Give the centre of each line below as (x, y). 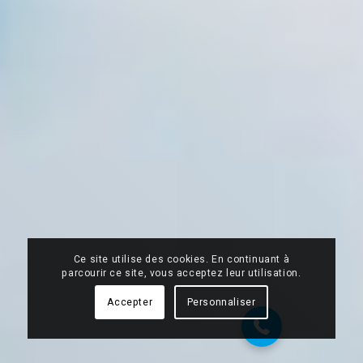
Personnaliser (221, 303)
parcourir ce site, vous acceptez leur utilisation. (181, 273)
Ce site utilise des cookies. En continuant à (181, 260)
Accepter (130, 303)
